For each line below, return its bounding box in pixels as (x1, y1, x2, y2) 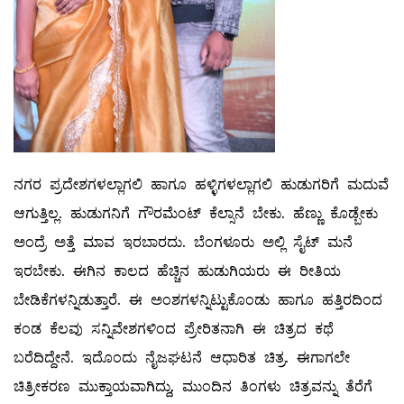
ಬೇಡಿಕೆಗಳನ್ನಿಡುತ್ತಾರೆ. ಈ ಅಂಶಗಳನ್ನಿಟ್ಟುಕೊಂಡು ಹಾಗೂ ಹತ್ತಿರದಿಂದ (14, 289, 382, 311)
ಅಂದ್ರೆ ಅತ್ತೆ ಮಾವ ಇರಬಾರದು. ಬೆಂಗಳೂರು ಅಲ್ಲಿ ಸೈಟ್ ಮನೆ (14, 232, 353, 253)
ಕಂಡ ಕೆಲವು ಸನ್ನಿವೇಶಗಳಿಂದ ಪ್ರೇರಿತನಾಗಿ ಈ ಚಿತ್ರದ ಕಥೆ (14, 318, 334, 340)
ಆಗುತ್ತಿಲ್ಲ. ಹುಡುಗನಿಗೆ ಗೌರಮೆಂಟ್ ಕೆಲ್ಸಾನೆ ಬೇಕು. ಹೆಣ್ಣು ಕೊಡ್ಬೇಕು (14, 203, 378, 225)
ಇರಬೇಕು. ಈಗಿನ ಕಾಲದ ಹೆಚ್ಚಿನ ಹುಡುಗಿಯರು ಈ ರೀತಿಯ (14, 261, 341, 282)
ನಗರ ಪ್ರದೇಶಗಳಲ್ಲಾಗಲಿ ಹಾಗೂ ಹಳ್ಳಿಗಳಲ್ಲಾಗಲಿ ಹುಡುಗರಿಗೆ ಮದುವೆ (14, 174, 389, 196)
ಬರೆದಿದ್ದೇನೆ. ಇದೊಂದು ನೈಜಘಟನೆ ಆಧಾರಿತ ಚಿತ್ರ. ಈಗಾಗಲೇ (14, 347, 350, 369)
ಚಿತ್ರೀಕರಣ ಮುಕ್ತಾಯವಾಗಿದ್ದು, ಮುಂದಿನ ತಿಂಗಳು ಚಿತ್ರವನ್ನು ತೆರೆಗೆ (14, 376, 372, 398)
